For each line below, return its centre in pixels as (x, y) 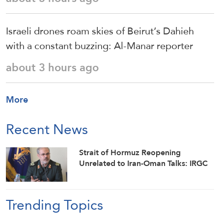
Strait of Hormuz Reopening (130, 152)
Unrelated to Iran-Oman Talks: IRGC (144, 163)
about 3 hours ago (52, 67)
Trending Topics (55, 205)
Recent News (47, 129)
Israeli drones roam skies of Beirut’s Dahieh (100, 31)
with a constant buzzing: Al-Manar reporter (99, 45)
